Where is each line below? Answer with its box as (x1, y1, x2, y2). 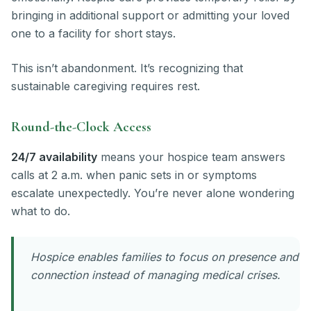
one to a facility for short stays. (11, 26, 176, 41)
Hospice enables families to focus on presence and (31, 250, 299, 264)
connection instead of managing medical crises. (31, 268, 280, 283)
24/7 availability (11, 150, 97, 165)
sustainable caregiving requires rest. (11, 79, 200, 94)
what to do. (11, 204, 70, 219)
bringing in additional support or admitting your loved (11, 8, 289, 23)
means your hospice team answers (97, 150, 285, 165)
